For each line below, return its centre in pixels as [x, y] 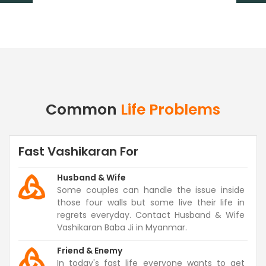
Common [83, 110]
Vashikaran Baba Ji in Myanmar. [122, 227]
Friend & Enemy [90, 251]
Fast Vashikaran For [78, 151]
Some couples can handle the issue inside [151, 190]
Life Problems [170, 110]
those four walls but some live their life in [151, 202]
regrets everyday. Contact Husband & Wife [151, 215]
